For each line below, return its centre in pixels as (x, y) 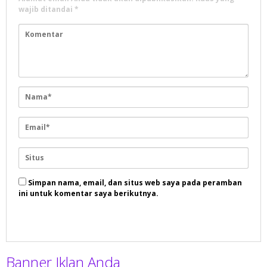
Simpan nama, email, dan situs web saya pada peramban (135, 183)
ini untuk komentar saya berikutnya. (89, 194)
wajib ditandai (46, 10)
